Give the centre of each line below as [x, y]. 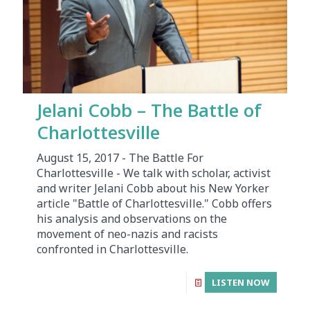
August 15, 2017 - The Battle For [120, 157]
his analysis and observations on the [132, 218]
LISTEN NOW [241, 282]
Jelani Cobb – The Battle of [149, 110]
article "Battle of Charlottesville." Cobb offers [154, 203]
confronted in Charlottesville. [112, 249]
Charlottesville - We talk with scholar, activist [154, 173]
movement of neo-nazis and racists [127, 234]
